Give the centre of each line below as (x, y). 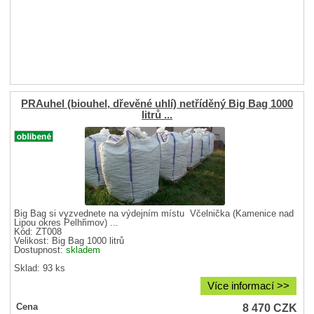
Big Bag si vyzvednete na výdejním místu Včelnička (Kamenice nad (154, 213)
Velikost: (33, 241)
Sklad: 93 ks (40, 268)
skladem (83, 250)
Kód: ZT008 (38, 232)
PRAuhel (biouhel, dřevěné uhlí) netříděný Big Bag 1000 (157, 103)
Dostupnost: (40, 250)
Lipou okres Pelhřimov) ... (67, 223)
